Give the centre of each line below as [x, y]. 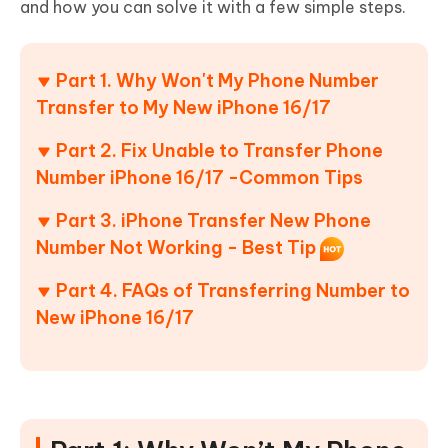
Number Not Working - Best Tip [176, 248]
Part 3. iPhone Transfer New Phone [213, 221]
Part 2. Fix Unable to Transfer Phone [219, 151]
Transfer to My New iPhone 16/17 [183, 108]
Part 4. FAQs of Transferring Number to [233, 291]
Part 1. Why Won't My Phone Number [217, 81]
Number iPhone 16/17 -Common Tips [199, 178]
